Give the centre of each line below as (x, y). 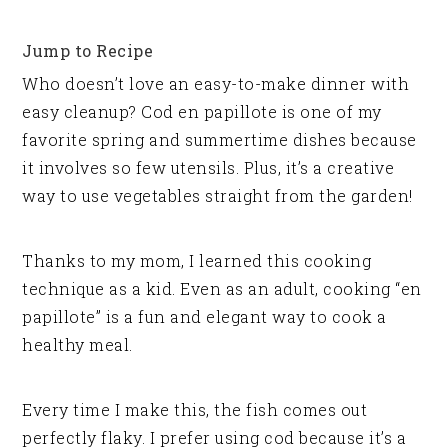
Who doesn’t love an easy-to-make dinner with (216, 83)
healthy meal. (77, 344)
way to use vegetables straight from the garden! (217, 195)
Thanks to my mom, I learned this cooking (197, 260)
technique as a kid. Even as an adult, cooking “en (222, 288)
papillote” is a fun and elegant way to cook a (204, 316)
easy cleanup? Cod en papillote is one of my (202, 111)
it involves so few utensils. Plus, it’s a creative (208, 167)
